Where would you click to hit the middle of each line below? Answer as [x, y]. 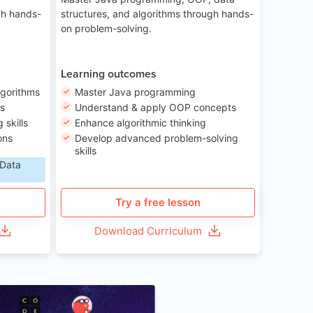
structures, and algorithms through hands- [158, 14]
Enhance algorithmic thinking [140, 122]
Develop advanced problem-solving [156, 138]
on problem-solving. [107, 29]
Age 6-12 [118, 296]
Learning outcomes [109, 73]
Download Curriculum [148, 231]
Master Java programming [135, 92]
